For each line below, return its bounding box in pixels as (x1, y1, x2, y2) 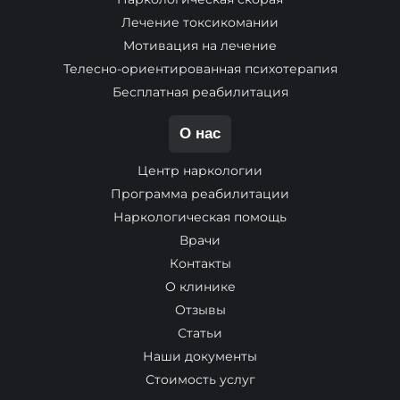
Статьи (178, 325, 222, 341)
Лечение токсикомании (121, 14, 279, 30)
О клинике (164, 279, 236, 295)
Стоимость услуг (145, 371, 255, 387)
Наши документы (143, 348, 257, 364)
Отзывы (174, 302, 226, 318)
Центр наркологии (137, 162, 262, 179)
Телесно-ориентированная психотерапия (62, 61, 337, 77)
